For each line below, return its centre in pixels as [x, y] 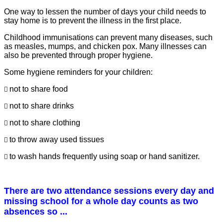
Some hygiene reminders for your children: [78, 72]
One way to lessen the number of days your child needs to [105, 11]
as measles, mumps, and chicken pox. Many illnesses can [105, 46]
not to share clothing [45, 122]
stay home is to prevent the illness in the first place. [93, 20]
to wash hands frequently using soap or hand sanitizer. [105, 156]
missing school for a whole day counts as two [101, 201]
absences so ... [36, 211]
